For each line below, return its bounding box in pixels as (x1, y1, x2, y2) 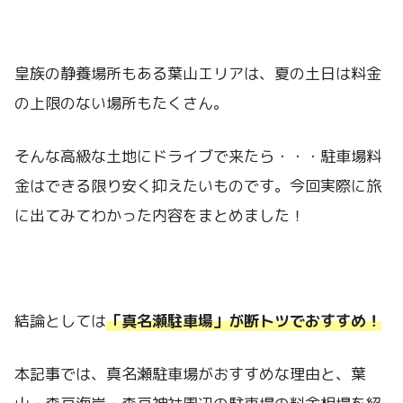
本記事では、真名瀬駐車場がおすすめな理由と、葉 (14, 363, 366, 384)
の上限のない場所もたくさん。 (14, 93, 228, 114)
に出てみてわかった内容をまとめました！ (14, 204, 305, 226)
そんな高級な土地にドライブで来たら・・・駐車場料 (14, 145, 381, 166)
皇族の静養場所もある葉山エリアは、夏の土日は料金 (14, 63, 381, 85)
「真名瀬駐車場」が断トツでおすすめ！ (106, 310, 381, 332)
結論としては (14, 310, 106, 332)
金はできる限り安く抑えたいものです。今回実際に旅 (14, 175, 381, 196)
